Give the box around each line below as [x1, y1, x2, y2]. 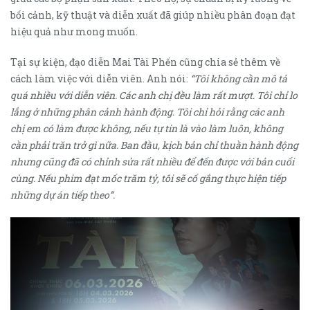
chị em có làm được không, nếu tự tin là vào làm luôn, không [10, 122, 283, 136]
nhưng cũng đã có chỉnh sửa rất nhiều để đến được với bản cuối [10, 155, 294, 169]
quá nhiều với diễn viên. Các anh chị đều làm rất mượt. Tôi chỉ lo [10, 89, 298, 102]
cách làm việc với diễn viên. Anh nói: [10, 72, 190, 86]
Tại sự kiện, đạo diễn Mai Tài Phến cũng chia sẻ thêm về [10, 55, 280, 69]
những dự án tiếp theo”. [10, 188, 115, 202]
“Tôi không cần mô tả [190, 72, 287, 86]
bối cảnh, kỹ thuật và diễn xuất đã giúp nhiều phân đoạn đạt [10, 8, 295, 22]
